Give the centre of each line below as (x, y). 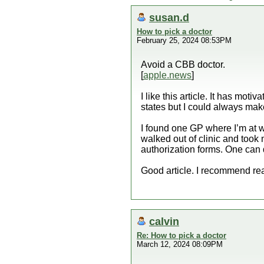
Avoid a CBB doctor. (183, 65)
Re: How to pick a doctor (181, 235)
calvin (164, 221)
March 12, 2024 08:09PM (180, 244)
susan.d (169, 17)
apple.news (167, 75)
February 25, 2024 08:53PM (184, 40)
